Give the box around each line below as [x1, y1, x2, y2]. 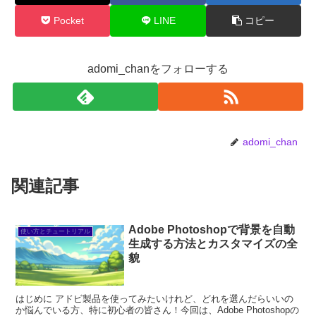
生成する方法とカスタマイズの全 [128, 237, 298, 250]
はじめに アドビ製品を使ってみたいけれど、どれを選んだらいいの [16, 293, 294, 304]
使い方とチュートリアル [20, 228, 90, 236]
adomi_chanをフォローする [87, 62, 229, 75]
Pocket [54, 14, 85, 26]
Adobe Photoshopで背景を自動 [128, 223, 296, 236]
